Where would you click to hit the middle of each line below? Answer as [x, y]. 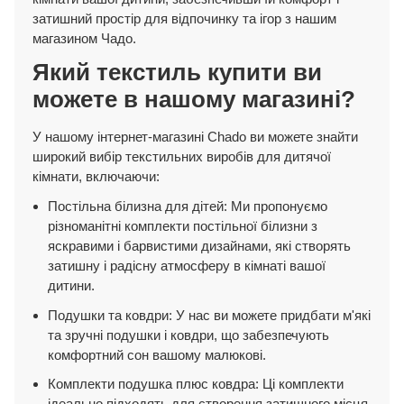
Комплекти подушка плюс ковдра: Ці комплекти [196, 384]
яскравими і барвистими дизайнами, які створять [200, 245]
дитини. [72, 285]
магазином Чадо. [84, 38]
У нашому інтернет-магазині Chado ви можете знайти [195, 136]
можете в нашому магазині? [193, 99]
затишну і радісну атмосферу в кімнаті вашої [187, 265]
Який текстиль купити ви [177, 72]
